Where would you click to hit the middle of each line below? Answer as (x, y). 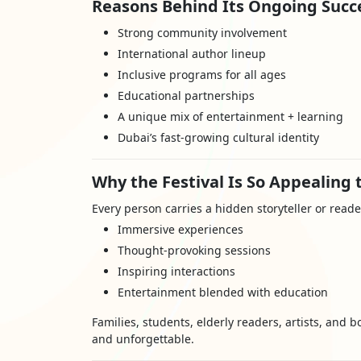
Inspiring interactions (176, 271)
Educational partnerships (186, 95)
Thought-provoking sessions (194, 250)
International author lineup (192, 54)
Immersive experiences (180, 229)
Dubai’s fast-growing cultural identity (218, 137)
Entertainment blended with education (223, 292)
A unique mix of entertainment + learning (230, 116)
